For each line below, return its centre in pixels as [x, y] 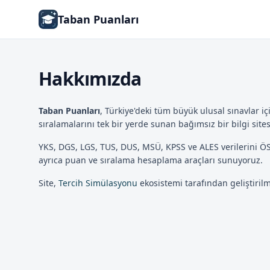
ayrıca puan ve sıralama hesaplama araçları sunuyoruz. [151, 160]
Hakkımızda [90, 79]
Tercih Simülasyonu [98, 183]
